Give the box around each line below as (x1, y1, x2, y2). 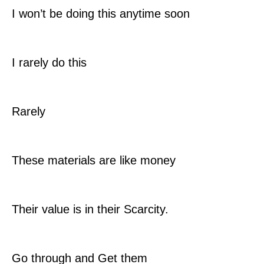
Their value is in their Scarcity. (12, 203, 169, 216)
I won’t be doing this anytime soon (12, 7, 190, 20)
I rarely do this (12, 56, 87, 69)
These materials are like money (12, 154, 176, 167)
